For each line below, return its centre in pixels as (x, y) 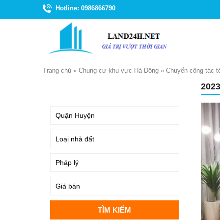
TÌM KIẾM (67, 88)
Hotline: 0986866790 (85, 8)
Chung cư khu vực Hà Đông (119, 70)
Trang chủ (57, 70)
